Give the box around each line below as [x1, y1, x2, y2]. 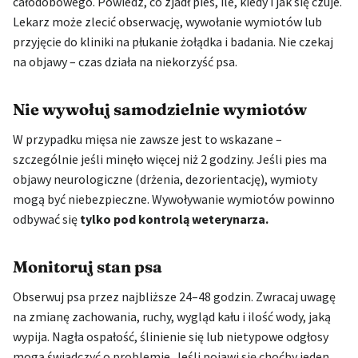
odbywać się [13, 210, 80, 227]
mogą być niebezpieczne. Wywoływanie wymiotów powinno [13, 190, 335, 207]
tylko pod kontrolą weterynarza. [80, 210, 268, 227]
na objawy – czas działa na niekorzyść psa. [13, 53, 237, 70]
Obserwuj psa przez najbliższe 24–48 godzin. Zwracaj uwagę [13, 288, 336, 304]
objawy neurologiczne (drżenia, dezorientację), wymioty [13, 170, 317, 187]
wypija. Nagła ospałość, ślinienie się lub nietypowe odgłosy [13, 328, 328, 344]
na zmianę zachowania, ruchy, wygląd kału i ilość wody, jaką [13, 308, 331, 324]
